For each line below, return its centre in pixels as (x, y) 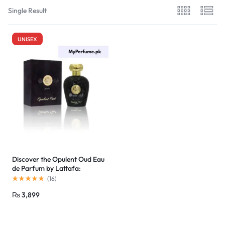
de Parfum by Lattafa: (46, 168)
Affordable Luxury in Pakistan (58, 177)
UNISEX (27, 39)
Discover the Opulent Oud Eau (58, 159)
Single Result (27, 10)
